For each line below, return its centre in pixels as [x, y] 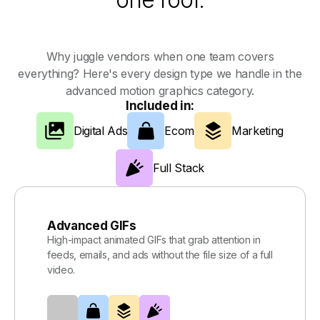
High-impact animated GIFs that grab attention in [154, 240]
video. [61, 270]
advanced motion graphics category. [160, 91]
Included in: [160, 106]
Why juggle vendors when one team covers [160, 57]
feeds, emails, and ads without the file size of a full [160, 255]
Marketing [258, 131]
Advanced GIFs [92, 226]
